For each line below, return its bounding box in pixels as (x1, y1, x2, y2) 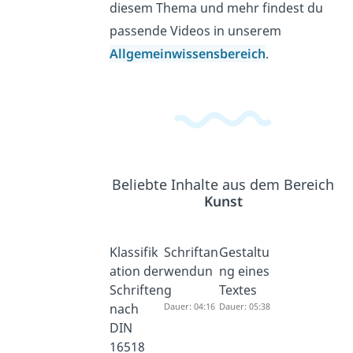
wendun (164, 262, 214, 280)
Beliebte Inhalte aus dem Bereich (112, 174, 335, 194)
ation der (109, 262, 164, 280)
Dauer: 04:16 (164, 299, 216, 312)
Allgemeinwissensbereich (109, 44, 266, 62)
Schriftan (164, 243, 219, 261)
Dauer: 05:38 (219, 299, 271, 312)
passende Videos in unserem (109, 21, 281, 39)
